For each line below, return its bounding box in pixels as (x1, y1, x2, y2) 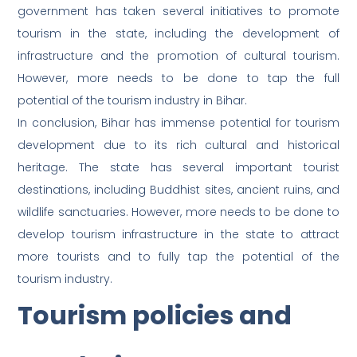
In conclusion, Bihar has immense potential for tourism (18, 115, 339, 131)
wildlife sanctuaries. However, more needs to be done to (18, 204, 339, 221)
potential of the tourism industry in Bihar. (18, 92, 248, 109)
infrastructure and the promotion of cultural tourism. (18, 48, 339, 65)
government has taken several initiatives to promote (18, 3, 339, 20)
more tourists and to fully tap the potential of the (18, 249, 339, 265)
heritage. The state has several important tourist (18, 159, 339, 176)
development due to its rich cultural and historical (18, 137, 339, 154)
